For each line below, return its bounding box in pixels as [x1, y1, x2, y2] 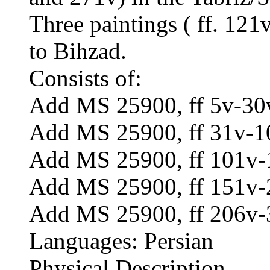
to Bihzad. [29, 37, 127, 64]
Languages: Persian [29, 227, 213, 254]
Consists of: [29, 64, 142, 91]
